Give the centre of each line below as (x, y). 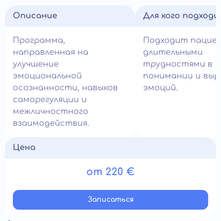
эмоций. (160, 88)
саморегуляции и (50, 100)
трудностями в (178, 64)
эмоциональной (47, 76)
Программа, (39, 40)
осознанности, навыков (65, 88)
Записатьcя (110, 200)
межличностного (51, 111)
